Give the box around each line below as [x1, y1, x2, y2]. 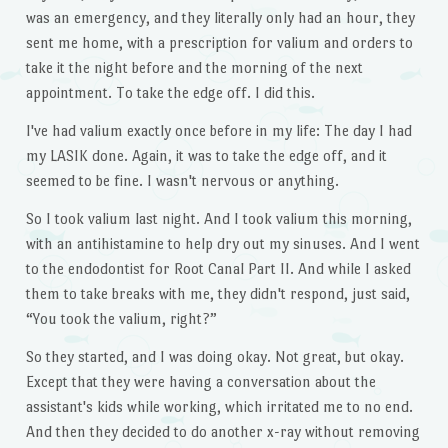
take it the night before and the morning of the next [25, 59, 363, 77]
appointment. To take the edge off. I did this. [25, 84, 315, 102]
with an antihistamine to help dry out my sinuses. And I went [25, 235, 420, 253]
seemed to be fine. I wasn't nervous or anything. [25, 172, 339, 190]
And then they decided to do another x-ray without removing [25, 422, 420, 440]
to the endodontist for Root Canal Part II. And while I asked [25, 260, 411, 278]
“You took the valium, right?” [25, 310, 217, 328]
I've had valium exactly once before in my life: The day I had [25, 122, 412, 140]
